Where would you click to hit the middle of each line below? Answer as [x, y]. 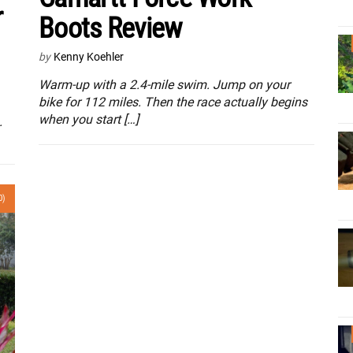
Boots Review [110, 28]
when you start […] [89, 119]
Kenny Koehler [89, 56]
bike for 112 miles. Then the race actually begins [173, 102]
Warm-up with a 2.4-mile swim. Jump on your [164, 84]
